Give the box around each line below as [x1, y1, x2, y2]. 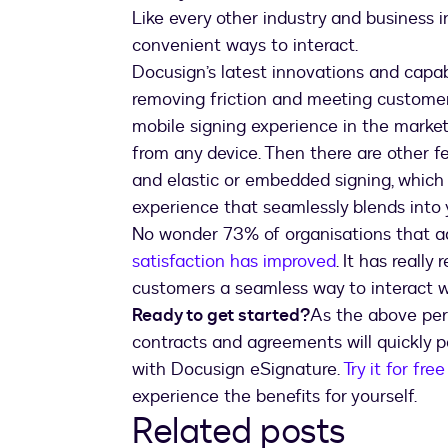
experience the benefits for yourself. [132, 384, 417, 410]
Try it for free [343, 357, 445, 383]
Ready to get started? [132, 303, 310, 329]
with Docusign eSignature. [132, 357, 343, 383]
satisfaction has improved [132, 249, 336, 275]
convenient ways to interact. [132, 33, 363, 59]
